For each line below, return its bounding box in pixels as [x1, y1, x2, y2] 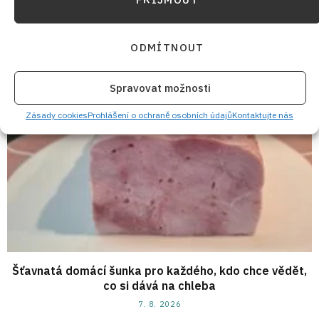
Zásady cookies [26, 109, 88, 120]
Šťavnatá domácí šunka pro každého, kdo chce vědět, [12, 263, 307, 278]
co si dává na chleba [103, 278, 216, 293]
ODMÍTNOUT [130, 40, 204, 53]
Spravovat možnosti [110, 80, 211, 94]
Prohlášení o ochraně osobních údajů [88, 109, 232, 120]
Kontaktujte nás [232, 109, 293, 120]
